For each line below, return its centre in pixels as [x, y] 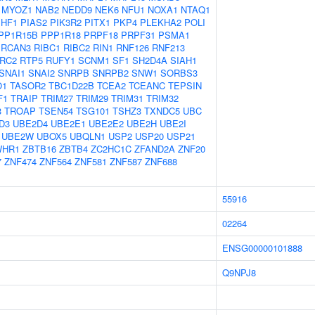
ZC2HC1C [111, 149]
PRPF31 [138, 35]
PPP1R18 [61, 35]
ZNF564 [56, 161]
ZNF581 [91, 161]
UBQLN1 [88, 136]
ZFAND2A [155, 149]
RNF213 [168, 47]
